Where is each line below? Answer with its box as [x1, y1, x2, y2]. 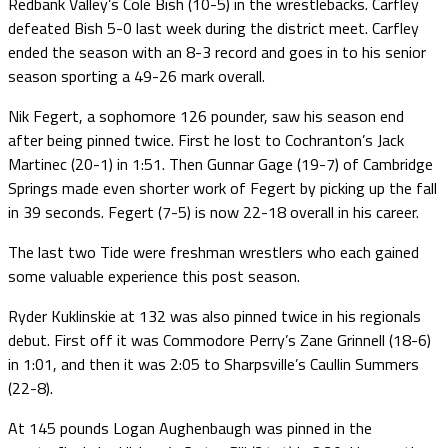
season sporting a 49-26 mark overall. [8, 63, 265, 88]
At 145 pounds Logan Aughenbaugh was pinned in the [8, 415, 372, 440]
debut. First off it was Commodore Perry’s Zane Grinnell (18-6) [8, 327, 431, 352]
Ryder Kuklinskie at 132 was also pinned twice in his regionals [8, 303, 421, 328]
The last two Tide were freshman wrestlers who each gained [8, 239, 419, 264]
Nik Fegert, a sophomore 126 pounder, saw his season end [8, 103, 404, 128]
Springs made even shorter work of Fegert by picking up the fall [8, 175, 437, 200]
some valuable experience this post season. [8, 263, 300, 288]
